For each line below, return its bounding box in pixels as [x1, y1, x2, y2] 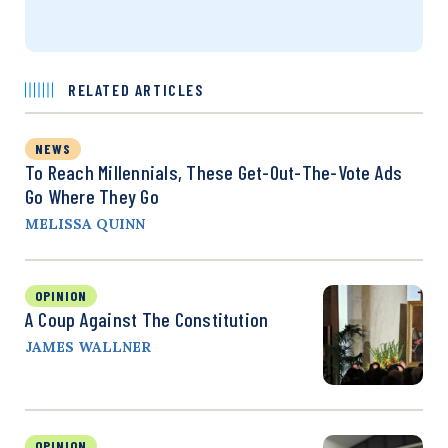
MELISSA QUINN [25, 214, 145, 233]
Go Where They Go [25, 183, 159, 208]
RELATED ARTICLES [68, 79, 204, 99]
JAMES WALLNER [25, 337, 151, 356]
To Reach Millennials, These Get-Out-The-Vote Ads [25, 159, 403, 184]
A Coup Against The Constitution [25, 306, 269, 331]
